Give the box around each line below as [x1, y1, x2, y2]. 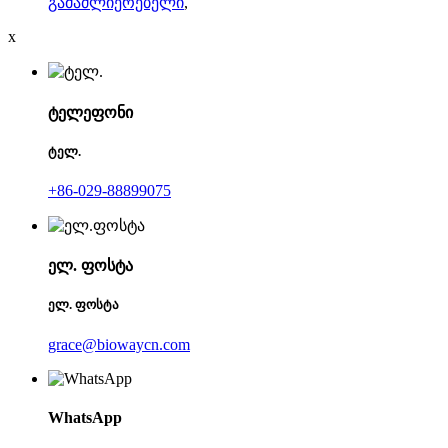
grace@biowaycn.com [48, 335, 190, 353]
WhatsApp [48, 408, 122, 426]
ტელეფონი [48, 103, 133, 121]
